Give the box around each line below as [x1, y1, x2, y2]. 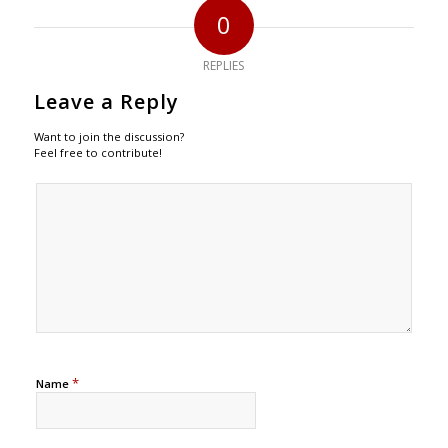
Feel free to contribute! [33, 145, 162, 161]
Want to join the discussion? [33, 129, 184, 145]
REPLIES [203, 57, 245, 75]
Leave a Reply [33, 88, 179, 116]
